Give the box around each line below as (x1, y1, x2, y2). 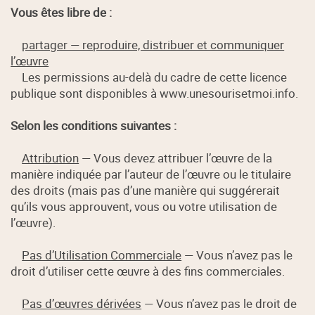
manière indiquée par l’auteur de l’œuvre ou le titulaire (11, 166, 292, 183)
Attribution (22, 150, 79, 167)
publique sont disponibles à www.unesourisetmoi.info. (11, 85, 299, 102)
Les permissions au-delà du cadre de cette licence (11, 69, 288, 86)
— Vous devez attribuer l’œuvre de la (79, 150, 273, 167)
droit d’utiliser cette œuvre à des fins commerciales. (11, 263, 285, 280)
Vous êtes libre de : (11, 4, 112, 21)
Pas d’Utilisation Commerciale (22, 247, 182, 264)
